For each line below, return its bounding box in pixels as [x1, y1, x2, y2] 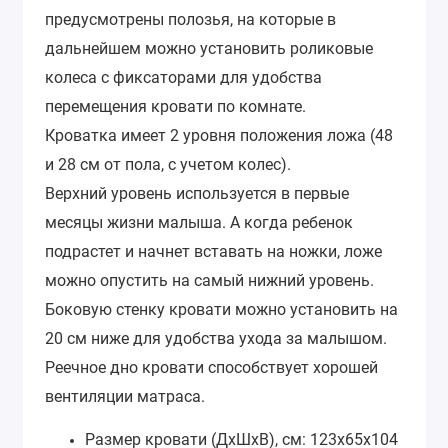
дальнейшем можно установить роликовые [45, 39, 373, 59]
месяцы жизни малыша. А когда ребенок [45, 213, 353, 233]
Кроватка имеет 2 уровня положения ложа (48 [45, 126, 393, 146]
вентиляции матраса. [45, 387, 205, 407]
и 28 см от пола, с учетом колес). [45, 155, 291, 175]
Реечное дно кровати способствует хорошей [45, 358, 378, 378]
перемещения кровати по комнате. [45, 97, 306, 117]
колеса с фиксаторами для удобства [45, 68, 322, 88]
